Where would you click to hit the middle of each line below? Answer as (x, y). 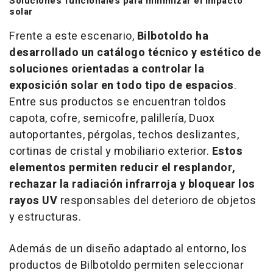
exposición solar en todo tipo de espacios (122, 86)
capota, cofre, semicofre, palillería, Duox (112, 119)
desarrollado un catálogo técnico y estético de (135, 53)
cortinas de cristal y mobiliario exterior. (111, 152)
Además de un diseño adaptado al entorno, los (128, 249)
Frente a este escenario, (73, 37)
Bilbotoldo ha (172, 37)
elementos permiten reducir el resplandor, (122, 168)
